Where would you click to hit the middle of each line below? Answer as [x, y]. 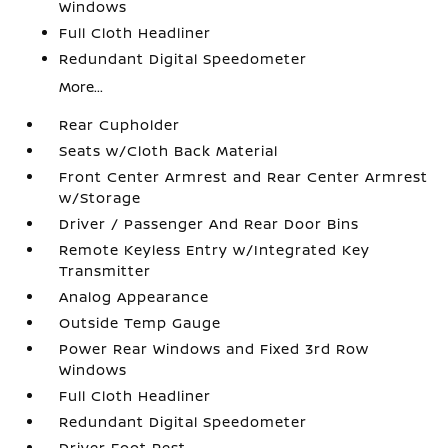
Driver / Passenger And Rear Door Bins [209, 223]
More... [81, 86]
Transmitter [105, 270]
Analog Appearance [134, 296]
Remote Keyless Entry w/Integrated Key [215, 249]
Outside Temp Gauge [140, 322]
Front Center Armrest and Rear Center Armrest [244, 176]
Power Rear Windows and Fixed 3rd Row [214, 348]
